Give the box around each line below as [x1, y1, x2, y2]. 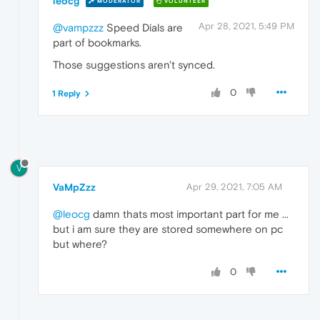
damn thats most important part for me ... [90, 207, 289, 220]
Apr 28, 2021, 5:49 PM [199, 20, 294, 31]
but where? [53, 237, 107, 250]
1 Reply [52, 88, 81, 99]
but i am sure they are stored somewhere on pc [53, 222, 283, 235]
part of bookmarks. [53, 36, 141, 49]
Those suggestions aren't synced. [53, 58, 215, 71]
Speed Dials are [104, 21, 183, 34]
